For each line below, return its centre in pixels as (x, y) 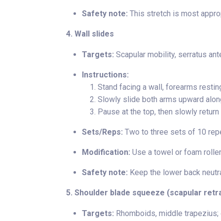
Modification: (106, 152)
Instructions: (105, 75)
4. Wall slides (90, 34)
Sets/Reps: (102, 132)
